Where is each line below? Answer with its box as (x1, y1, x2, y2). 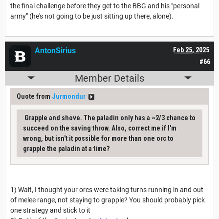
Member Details (75, 72, 144, 84)
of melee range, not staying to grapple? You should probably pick (10, 196, 205, 204)
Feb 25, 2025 (173, 45, 209, 54)
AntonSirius (35, 45, 76, 55)
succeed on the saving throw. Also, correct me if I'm (23, 124, 176, 132)
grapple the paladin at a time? (23, 144, 109, 153)
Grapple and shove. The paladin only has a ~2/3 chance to (23, 113, 196, 122)
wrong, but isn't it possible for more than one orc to (23, 134, 174, 142)
